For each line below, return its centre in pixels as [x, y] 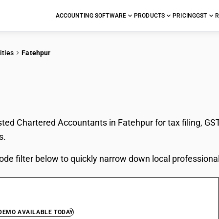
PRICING [185, 16]
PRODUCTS [150, 16]
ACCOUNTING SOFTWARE [91, 16]
